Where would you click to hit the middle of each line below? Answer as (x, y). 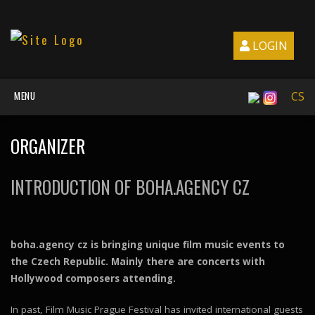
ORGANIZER (48, 146)
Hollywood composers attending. (93, 278)
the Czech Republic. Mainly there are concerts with (138, 261)
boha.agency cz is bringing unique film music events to (148, 244)
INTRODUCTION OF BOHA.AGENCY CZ (130, 187)
